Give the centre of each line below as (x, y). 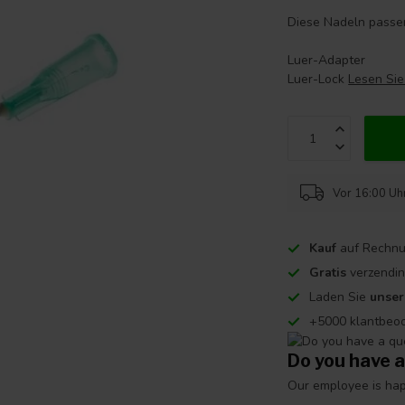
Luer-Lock (318, 79)
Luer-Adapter (327, 60)
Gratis (328, 273)
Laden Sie (340, 297)
